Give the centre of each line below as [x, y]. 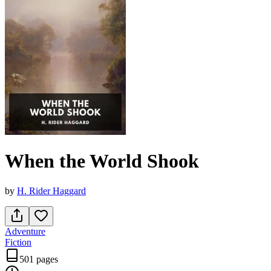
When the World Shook [102, 161]
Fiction [18, 242]
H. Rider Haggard [51, 191]
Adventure [25, 231]
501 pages [39, 259]
